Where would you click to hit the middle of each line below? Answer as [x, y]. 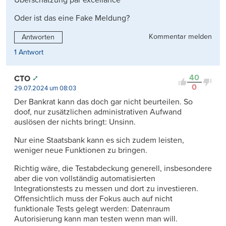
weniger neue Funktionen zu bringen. [81, 150]
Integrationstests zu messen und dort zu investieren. [106, 188]
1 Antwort [29, 52]
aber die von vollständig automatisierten [85, 178]
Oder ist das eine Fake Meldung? [72, 18]
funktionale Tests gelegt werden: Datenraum [92, 209]
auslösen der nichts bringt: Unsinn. [75, 122]
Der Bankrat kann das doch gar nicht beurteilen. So [103, 102]
